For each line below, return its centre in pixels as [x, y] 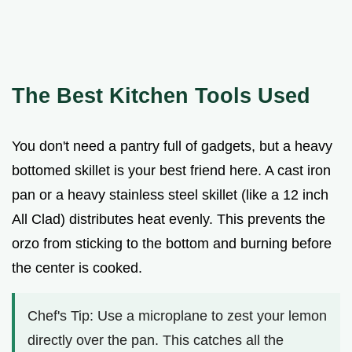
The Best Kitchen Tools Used [161, 95]
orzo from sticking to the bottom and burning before [172, 243]
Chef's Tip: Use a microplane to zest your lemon [177, 315]
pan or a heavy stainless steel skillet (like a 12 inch [170, 194]
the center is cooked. [77, 268]
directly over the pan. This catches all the [156, 340]
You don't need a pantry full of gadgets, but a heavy [172, 146]
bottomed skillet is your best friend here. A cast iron [171, 170]
